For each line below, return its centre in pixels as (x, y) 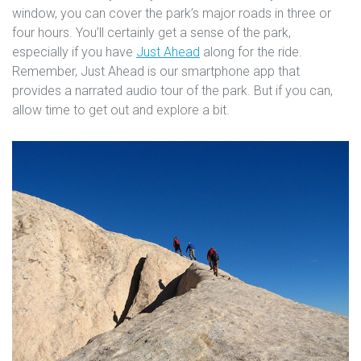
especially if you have (74, 52)
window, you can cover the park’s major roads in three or (172, 14)
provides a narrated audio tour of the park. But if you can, (172, 91)
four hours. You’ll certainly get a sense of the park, (151, 33)
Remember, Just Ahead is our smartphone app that (156, 72)
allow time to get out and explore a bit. (121, 110)
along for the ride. (251, 52)
